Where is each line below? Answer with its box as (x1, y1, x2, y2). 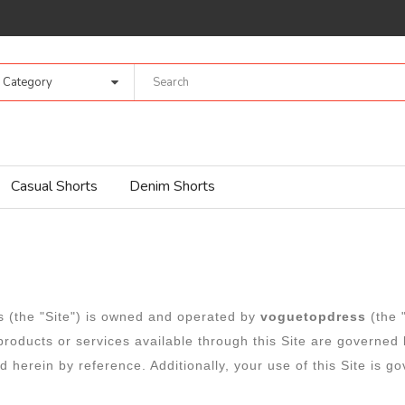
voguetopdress (260, 309, 371, 324)
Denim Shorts (129, 176, 215, 196)
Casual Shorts (11, 176, 98, 196)
